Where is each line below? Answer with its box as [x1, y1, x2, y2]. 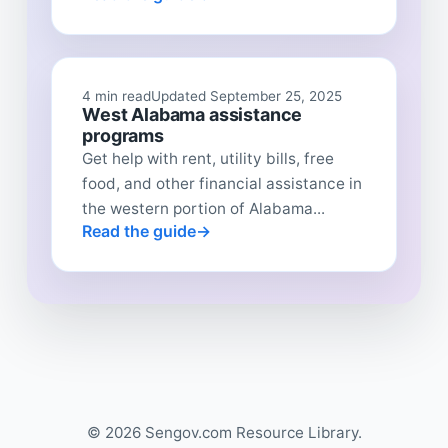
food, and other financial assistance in [82, 173, 363, 193]
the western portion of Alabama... [82, 198, 326, 218]
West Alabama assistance [82, 103, 303, 125]
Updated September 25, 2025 [151, 87, 343, 104]
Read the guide [82, 220, 197, 241]
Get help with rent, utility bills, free [82, 148, 335, 168]
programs [82, 124, 164, 146]
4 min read [82, 87, 152, 104]
